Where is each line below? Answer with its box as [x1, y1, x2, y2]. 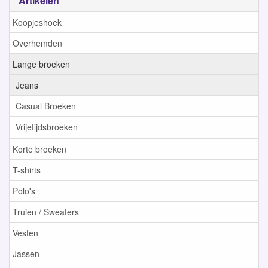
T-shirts [13, 164, 41, 176]
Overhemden [13, 37, 62, 50]
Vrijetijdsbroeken [16, 121, 78, 133]
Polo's [13, 185, 35, 197]
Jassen [13, 248, 39, 260]
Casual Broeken [16, 100, 76, 112]
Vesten [13, 227, 38, 239]
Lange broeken [13, 58, 70, 71]
